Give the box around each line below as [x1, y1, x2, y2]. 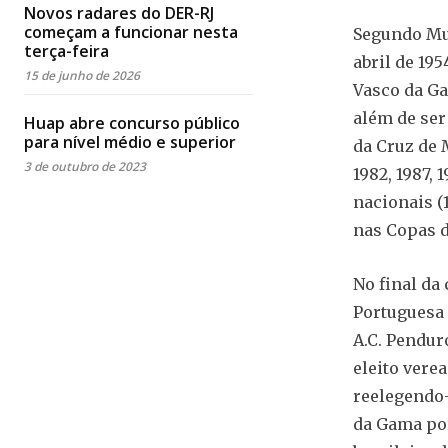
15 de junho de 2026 [24, 66, 140, 84]
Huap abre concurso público [24, 111, 240, 134]
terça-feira [24, 39, 109, 62]
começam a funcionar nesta [24, 20, 238, 43]
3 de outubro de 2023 [24, 157, 146, 175]
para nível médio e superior [24, 130, 236, 153]
